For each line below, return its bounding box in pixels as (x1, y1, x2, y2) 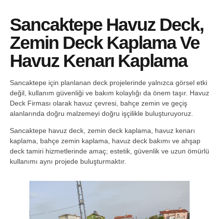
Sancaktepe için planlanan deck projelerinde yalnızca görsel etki (10, 79, 207, 87)
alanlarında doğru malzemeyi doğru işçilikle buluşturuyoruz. (10, 109, 193, 117)
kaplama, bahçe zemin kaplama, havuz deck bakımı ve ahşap (10, 137, 200, 145)
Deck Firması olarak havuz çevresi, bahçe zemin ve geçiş (10, 99, 187, 107)
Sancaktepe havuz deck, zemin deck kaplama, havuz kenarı (10, 127, 195, 135)
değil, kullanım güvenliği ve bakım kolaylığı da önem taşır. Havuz (10, 89, 209, 97)
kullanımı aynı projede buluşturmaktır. (10, 157, 126, 166)
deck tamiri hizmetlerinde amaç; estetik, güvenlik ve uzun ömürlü (10, 147, 209, 155)
